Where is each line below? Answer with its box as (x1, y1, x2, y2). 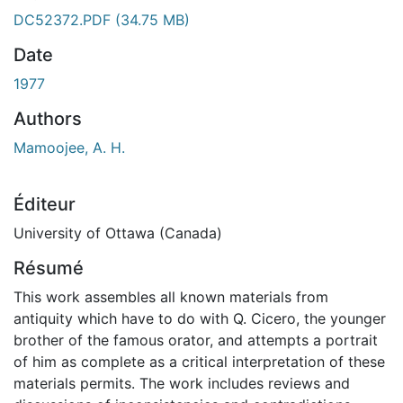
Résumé (13, 256, 84, 279)
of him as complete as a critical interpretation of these (13, 352, 385, 371)
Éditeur (13, 193, 76, 215)
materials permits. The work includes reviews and (13, 373, 350, 392)
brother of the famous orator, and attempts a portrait (13, 330, 378, 349)
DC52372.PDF (13, 10, 115, 29)
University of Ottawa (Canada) (13, 223, 222, 242)
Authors (13, 107, 82, 130)
